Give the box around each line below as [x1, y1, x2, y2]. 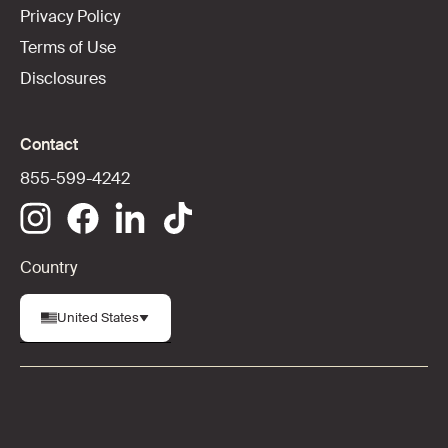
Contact [19, 133, 78, 155]
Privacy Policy [19, 6, 120, 28]
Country [19, 256, 77, 278]
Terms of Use [19, 36, 116, 58]
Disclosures [19, 67, 106, 89]
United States [56, 309, 139, 327]
